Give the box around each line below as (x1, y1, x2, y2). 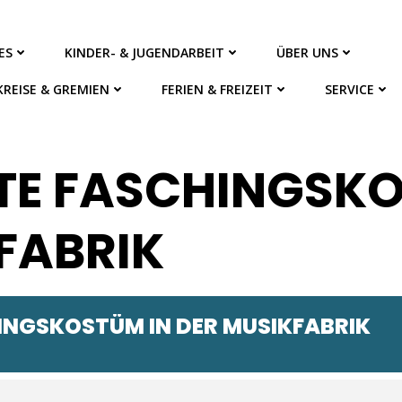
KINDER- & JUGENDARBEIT (65, 44, 225, 61)
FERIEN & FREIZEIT (162, 81, 274, 98)
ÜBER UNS (276, 44, 339, 61)
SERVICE (325, 81, 375, 98)
